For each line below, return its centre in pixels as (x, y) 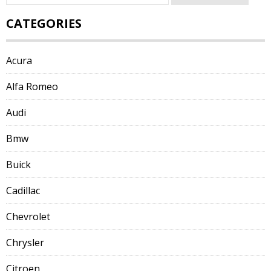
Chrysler (25, 243)
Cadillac (23, 191)
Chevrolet (28, 217)
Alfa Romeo (32, 87)
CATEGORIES (44, 23)
